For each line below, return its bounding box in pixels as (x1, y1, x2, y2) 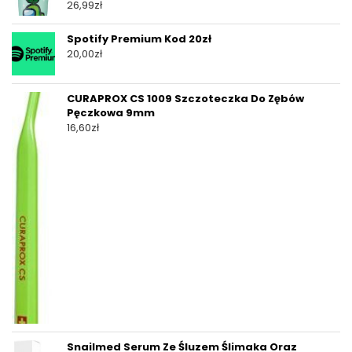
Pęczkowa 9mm (67, 105, 155, 121)
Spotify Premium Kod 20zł (67, 31, 211, 47)
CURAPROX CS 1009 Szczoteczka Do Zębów (67, 91, 304, 107)
